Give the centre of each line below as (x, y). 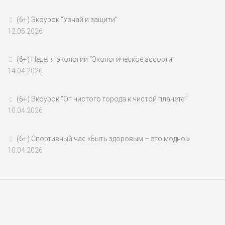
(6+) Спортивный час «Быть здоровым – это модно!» (103, 139)
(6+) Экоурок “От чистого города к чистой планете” (102, 99)
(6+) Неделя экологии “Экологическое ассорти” (96, 60)
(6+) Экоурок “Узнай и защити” (67, 20)
